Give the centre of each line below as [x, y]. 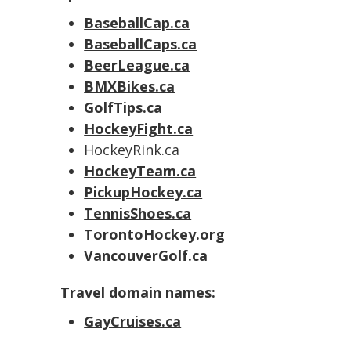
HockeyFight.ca [139, 128]
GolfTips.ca [123, 107]
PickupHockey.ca [143, 192]
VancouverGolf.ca [146, 255]
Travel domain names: [138, 292]
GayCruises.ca [133, 321]
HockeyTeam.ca [140, 171]
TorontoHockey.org [155, 234]
